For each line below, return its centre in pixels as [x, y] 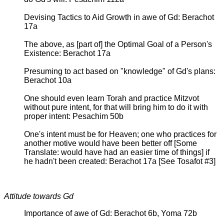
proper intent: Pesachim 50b [74, 116]
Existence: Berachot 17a [67, 53]
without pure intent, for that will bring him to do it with [116, 107]
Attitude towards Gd [39, 196]
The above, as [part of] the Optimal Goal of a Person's [118, 44]
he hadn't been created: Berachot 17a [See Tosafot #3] [120, 161]
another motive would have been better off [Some [110, 143]
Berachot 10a [48, 80]
